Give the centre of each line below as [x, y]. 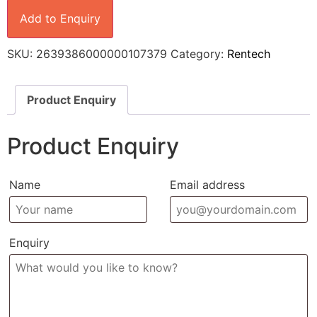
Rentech [249, 54]
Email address [207, 185]
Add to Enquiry [60, 19]
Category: [199, 54]
